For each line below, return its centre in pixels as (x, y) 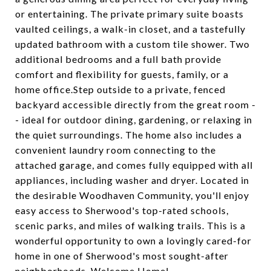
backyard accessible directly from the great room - (135, 104)
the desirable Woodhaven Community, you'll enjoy (132, 195)
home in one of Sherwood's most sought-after (122, 256)
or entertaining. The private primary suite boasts (129, 14)
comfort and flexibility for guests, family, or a (122, 74)
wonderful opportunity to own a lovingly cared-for (133, 240)
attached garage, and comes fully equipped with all (134, 165)
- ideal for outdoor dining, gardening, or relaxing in (134, 119)
